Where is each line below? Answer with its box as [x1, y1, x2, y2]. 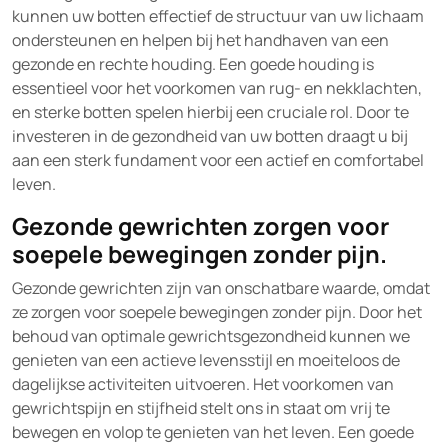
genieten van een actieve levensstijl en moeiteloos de [12, 349, 400, 371]
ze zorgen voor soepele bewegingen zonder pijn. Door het [12, 301, 422, 323]
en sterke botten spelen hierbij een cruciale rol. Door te [12, 101, 409, 123]
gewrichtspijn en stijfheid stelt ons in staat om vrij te [12, 397, 390, 419]
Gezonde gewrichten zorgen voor [12, 210, 389, 242]
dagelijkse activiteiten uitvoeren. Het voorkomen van [12, 373, 394, 395]
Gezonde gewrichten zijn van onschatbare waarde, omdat [12, 277, 430, 299]
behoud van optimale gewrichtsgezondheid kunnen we [12, 325, 410, 347]
